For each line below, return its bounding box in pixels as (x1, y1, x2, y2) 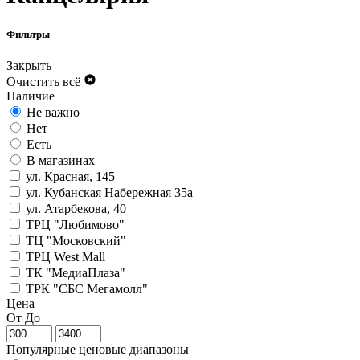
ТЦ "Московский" (26, 233, 126, 247)
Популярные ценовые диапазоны (6, 342, 189, 356)
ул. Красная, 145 (26, 169, 115, 183)
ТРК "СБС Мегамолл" (26, 281, 148, 296)
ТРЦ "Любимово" (26, 217, 125, 231)
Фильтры (6, 27, 50, 40)
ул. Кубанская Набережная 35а (26, 185, 193, 199)
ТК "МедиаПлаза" (26, 265, 125, 280)
